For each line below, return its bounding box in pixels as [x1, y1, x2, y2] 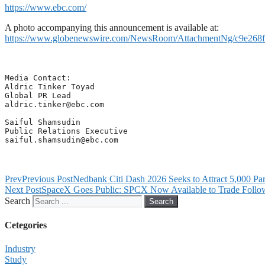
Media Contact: [5, 73, 76, 83]
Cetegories [5, 220, 47, 231]
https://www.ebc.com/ [5, 2, 86, 13]
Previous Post [22, 174, 73, 185]
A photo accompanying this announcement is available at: [5, 22, 219, 33]
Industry [5, 243, 35, 254]
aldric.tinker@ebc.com [5, 100, 104, 109]
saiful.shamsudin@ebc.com [5, 135, 118, 145]
